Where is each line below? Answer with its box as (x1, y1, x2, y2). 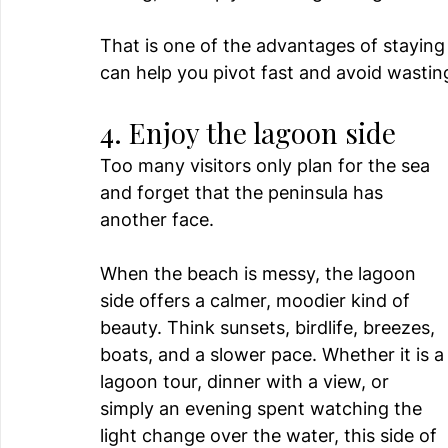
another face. (100, 209, 214, 231)
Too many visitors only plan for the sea (100, 155, 435, 177)
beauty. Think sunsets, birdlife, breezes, (100, 317, 440, 339)
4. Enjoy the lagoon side (100, 114, 396, 152)
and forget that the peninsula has (100, 182, 388, 204)
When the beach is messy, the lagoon (100, 263, 421, 285)
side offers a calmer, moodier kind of (100, 290, 415, 312)
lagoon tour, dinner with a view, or (100, 371, 394, 393)
